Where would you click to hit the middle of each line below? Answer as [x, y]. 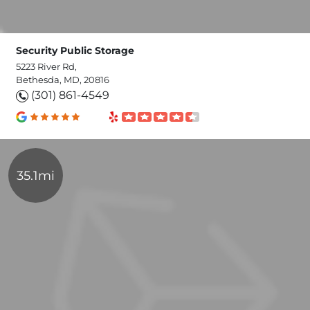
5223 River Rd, [46, 66]
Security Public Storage [75, 50]
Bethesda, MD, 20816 [63, 79]
